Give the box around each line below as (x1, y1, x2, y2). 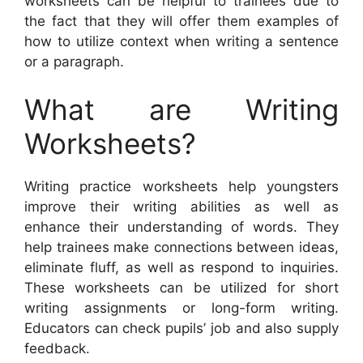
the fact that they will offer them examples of (24, 12, 339, 29)
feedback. (24, 340, 90, 357)
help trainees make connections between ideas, (24, 239, 339, 256)
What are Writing (24, 92, 339, 127)
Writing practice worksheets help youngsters (24, 178, 339, 195)
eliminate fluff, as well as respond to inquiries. (24, 259, 339, 276)
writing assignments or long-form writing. (24, 300, 339, 317)
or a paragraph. (24, 53, 124, 70)
